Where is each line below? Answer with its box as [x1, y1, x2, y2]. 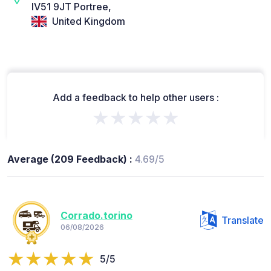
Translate [221, 214, 264, 226]
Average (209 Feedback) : [7, 152, 135, 165]
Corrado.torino [60, 209, 132, 222]
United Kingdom [50, 15, 125, 28]
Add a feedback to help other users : [52, 91, 219, 103]
